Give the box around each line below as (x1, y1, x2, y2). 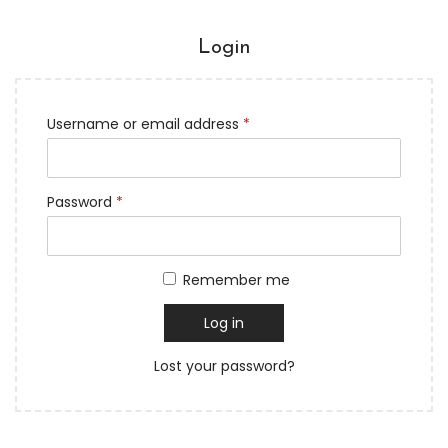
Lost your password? (153, 355, 295, 376)
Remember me (182, 270, 290, 290)
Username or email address (47, 114, 243, 134)
